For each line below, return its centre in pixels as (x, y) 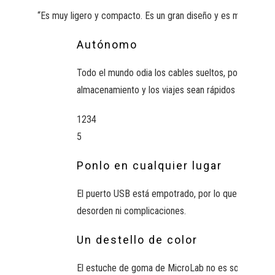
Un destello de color (137, 239)
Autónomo (107, 44)
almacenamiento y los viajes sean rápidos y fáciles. (174, 90)
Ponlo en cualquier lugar (149, 165)
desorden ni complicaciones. (131, 211)
